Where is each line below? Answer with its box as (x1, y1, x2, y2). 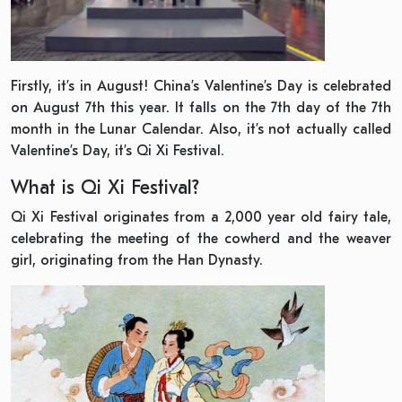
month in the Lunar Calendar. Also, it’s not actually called (11, 121, 391, 138)
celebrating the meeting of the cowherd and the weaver (11, 231, 391, 248)
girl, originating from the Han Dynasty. (11, 252, 263, 269)
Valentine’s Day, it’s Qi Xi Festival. (11, 143, 224, 160)
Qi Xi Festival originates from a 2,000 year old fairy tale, (11, 209, 391, 226)
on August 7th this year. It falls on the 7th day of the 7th (11, 100, 391, 117)
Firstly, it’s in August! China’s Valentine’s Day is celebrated (11, 78, 391, 95)
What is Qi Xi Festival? (11, 176, 199, 200)
